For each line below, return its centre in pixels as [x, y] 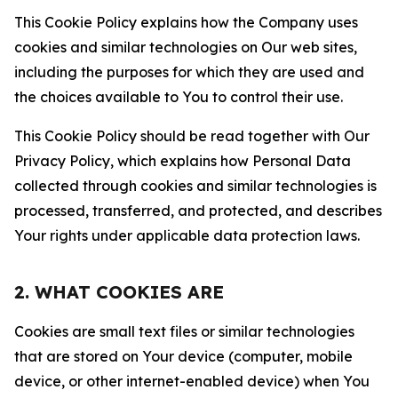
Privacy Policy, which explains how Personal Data [183, 161]
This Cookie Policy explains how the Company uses [186, 22]
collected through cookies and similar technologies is [195, 186]
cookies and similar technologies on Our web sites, [186, 47]
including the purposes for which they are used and [189, 72]
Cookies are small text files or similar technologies [184, 331]
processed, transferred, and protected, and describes [198, 211]
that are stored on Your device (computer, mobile [183, 356]
